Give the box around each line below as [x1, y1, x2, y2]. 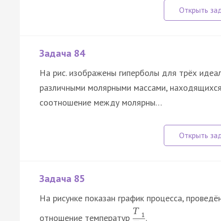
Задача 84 [39, 47, 85, 60]
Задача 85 [39, 172, 85, 185]
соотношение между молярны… [39, 97, 162, 109]
